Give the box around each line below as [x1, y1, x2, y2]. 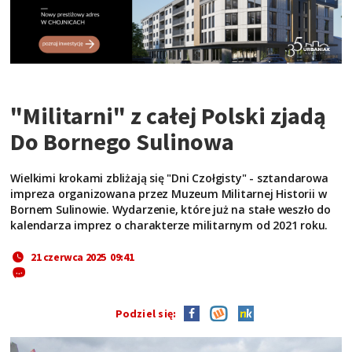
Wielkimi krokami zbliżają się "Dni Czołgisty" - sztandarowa [10, 170, 328, 185]
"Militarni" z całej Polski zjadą [10, 100, 327, 130]
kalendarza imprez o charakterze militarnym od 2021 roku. [10, 217, 328, 233]
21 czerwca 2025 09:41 [31, 249, 134, 264]
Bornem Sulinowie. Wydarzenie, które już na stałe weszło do [10, 201, 331, 217]
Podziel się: [115, 306, 181, 321]
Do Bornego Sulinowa [10, 126, 235, 156]
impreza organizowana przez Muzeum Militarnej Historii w [10, 185, 327, 201]
